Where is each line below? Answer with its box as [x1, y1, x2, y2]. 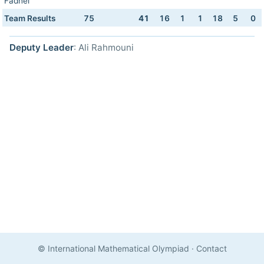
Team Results [4, 14, 55, 23]
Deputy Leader [9, 42, 74, 53]
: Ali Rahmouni [74, 42, 134, 53]
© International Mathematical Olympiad [37, 243, 189, 253]
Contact [196, 243, 227, 253]
